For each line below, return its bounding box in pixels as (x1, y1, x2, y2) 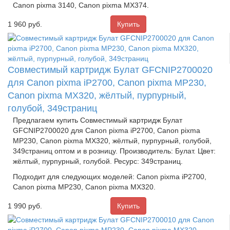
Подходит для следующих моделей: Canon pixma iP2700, (13, 172, 206, 181)
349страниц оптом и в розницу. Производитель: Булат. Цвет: (13, 146, 216, 155)
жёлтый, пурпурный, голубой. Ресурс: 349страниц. (13, 157, 183, 165)
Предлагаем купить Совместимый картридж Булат (13, 116, 182, 124)
